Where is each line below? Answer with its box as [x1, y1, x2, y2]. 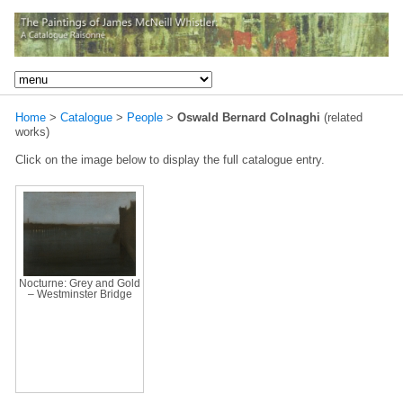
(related [320, 110, 363, 124]
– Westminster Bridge [27, 288, 132, 300]
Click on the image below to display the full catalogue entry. [15, 152, 325, 166]
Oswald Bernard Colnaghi [177, 110, 320, 124]
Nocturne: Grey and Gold [19, 277, 140, 289]
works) [15, 124, 49, 139]
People [127, 110, 163, 124]
